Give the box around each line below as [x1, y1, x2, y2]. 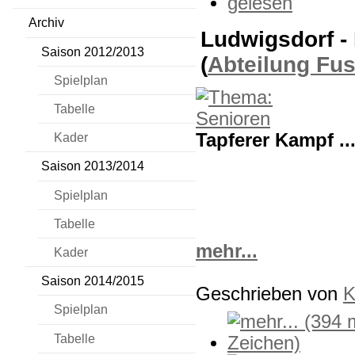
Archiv [29, 16, 64, 30]
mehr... [196, 240, 258, 261]
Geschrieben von [196, 283, 343, 304]
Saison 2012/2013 [41, 44, 144, 59]
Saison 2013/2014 [41, 159, 144, 174]
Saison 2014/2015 [41, 274, 144, 288]
